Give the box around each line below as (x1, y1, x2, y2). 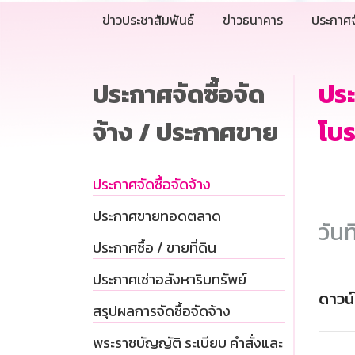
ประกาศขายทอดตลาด (93, 205, 221, 227)
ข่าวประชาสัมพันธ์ (102, 10, 194, 30)
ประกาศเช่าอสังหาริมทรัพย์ (93, 269, 246, 291)
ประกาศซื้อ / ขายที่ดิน (93, 237, 216, 259)
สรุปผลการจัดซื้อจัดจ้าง (93, 300, 231, 323)
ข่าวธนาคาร (223, 10, 283, 30)
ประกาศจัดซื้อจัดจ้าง (93, 174, 211, 196)
